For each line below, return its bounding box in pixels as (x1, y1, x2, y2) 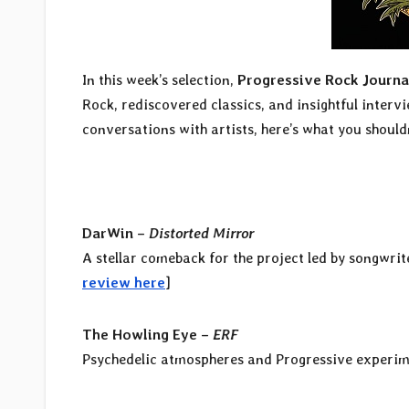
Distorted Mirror (149, 225, 254, 243)
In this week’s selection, (82, 71, 237, 89)
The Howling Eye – (82, 326, 213, 344)
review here (82, 274, 165, 292)
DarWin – (82, 225, 149, 243)
